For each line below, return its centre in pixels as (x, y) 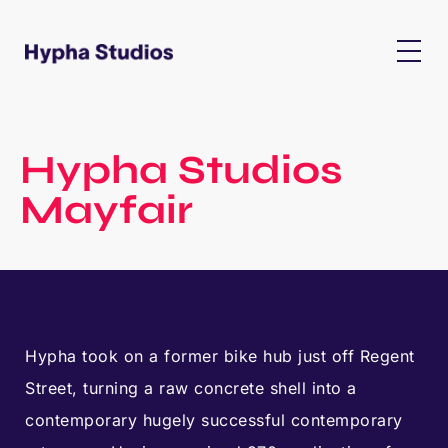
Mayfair (106, 210)
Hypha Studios (181, 170)
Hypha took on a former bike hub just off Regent (220, 356)
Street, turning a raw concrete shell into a (191, 388)
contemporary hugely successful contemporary (214, 420)
